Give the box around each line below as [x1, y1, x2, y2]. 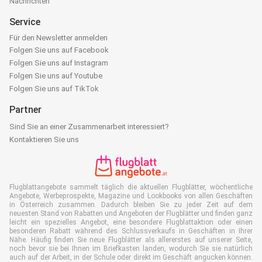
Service [9, 16, 40, 27]
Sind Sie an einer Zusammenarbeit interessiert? [9, 122, 169, 131]
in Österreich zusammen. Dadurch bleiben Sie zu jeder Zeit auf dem [9, 201, 253, 209]
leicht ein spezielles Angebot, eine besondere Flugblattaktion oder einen [9, 218, 253, 226]
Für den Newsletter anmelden [9, 33, 108, 42]
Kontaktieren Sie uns [9, 135, 79, 144]
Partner [9, 104, 42, 115]
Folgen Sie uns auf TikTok [9, 84, 99, 93]
